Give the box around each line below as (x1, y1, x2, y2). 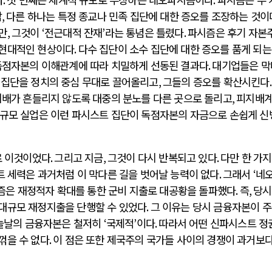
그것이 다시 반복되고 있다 (107, 150, 217, 166)
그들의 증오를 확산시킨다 (163, 73, 270, 89)
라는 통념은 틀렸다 (104, 24, 184, 40)
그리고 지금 (54, 150, 103, 166)
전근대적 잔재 (44, 24, 103, 40)
